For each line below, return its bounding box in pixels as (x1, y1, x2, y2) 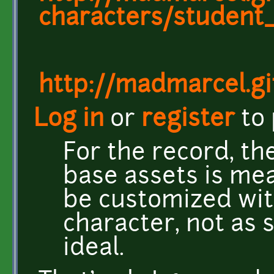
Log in (34, 108, 104, 132)
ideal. (63, 237, 124, 261)
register (141, 108, 235, 132)
